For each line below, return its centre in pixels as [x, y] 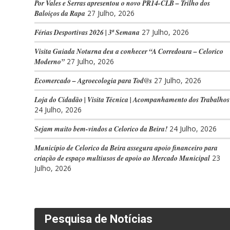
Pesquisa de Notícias [99, 219]
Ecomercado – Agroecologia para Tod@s [93, 80]
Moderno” [50, 61]
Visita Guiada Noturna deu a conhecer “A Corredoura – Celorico [129, 51]
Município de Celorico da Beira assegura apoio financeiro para [126, 148]
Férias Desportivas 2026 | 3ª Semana [87, 32]
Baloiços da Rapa [60, 13]
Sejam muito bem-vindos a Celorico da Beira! [101, 129]
